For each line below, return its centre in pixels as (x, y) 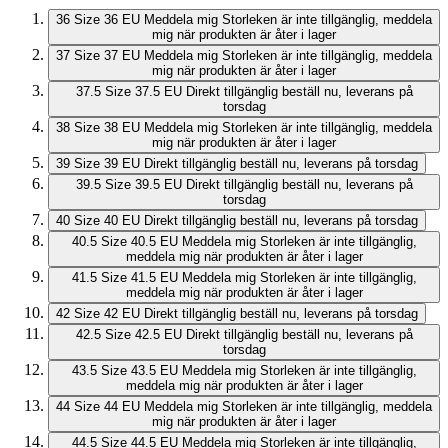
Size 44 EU (107, 407)
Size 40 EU (107, 221)
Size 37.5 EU (143, 92)
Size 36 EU (107, 20)
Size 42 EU (107, 314)
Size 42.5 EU (143, 335)
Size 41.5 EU (139, 278)
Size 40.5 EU (139, 242)
